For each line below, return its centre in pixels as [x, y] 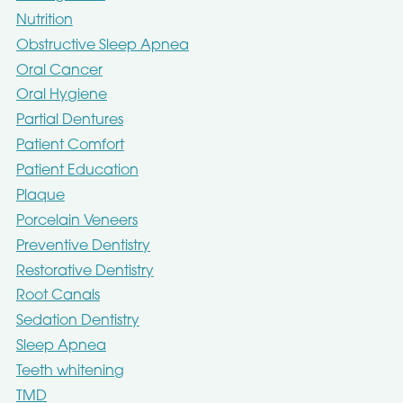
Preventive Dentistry [83, 246]
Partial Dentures [69, 121]
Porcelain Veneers [76, 221]
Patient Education [77, 171]
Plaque [40, 196]
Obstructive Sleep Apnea [102, 45]
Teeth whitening [70, 372]
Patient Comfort [70, 146]
